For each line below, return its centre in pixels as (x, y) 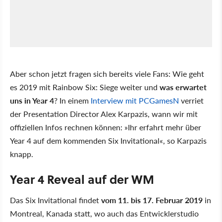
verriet (191, 101)
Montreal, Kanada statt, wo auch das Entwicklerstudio (104, 214)
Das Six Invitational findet (55, 200)
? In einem (72, 101)
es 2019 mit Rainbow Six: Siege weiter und (85, 87)
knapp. (22, 154)
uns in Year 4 (32, 101)
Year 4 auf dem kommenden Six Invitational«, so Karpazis (108, 141)
